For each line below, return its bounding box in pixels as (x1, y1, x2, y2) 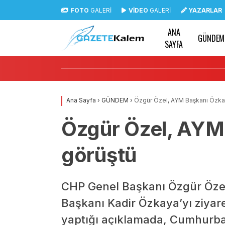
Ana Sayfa (66, 96, 96, 104)
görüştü (61, 143, 137, 167)
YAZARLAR (188, 6, 222, 14)
